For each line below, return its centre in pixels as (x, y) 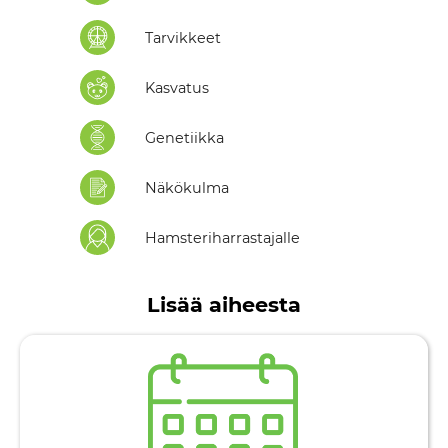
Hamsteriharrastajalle (222, 237)
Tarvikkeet (182, 37)
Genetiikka (184, 137)
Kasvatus (176, 87)
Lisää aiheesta (224, 305)
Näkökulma (186, 187)
